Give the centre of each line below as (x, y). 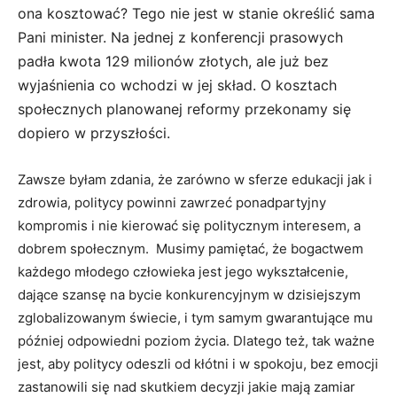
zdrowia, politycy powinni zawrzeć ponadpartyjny (172, 202)
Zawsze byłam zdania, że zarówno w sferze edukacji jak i (195, 179)
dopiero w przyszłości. (94, 132)
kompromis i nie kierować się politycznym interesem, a (189, 225)
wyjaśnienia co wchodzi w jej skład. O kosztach (177, 85)
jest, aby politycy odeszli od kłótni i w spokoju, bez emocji (198, 363)
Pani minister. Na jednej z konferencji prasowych (180, 37)
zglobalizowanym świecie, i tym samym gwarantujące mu (195, 317)
